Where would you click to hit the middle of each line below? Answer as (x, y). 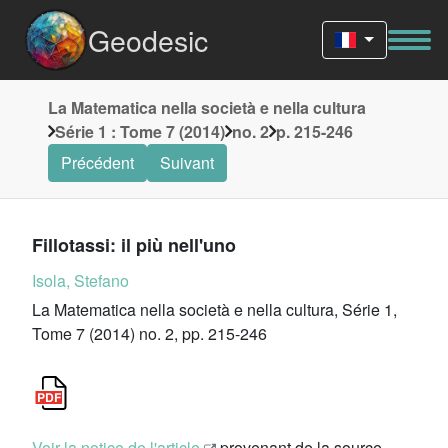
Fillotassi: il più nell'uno (134, 245)
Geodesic (148, 39)
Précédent (97, 162)
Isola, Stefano (80, 280)
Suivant (187, 162)
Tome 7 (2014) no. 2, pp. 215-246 (149, 333)
